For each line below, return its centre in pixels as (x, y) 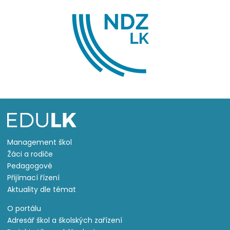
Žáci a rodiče (30, 154)
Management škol (40, 142)
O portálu (24, 209)
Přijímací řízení (33, 178)
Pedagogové (30, 166)
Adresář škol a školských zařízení (65, 221)
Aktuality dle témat (42, 190)
